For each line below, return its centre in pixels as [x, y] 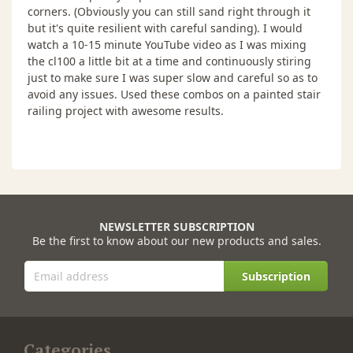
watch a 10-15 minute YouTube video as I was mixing [167, 44]
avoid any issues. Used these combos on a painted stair [174, 94]
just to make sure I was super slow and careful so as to [173, 77]
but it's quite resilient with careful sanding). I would [165, 28]
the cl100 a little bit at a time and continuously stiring [169, 61]
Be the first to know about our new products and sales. [176, 240]
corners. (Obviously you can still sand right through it [169, 11]
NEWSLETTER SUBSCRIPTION [176, 226]
